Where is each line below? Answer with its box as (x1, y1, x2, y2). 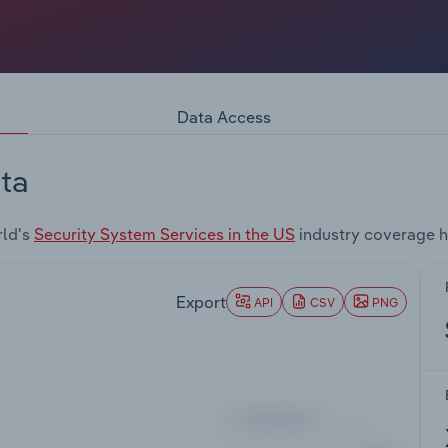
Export (176, 291, 226, 312)
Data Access (177, 106, 271, 127)
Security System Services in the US (34, 224, 295, 245)
